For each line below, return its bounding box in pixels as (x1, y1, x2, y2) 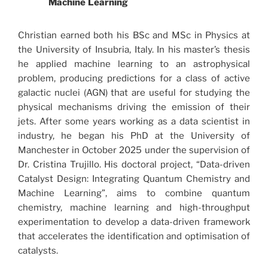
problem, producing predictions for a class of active (18, 73, 250, 84)
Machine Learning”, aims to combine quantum (18, 188, 250, 199)
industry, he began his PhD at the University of (18, 130, 250, 141)
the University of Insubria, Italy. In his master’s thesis (18, 44, 250, 55)
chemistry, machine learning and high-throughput (18, 202, 250, 213)
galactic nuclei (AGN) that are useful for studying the (18, 87, 250, 98)
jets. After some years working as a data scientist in (18, 116, 250, 127)
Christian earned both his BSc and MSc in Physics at (18, 30, 250, 41)
